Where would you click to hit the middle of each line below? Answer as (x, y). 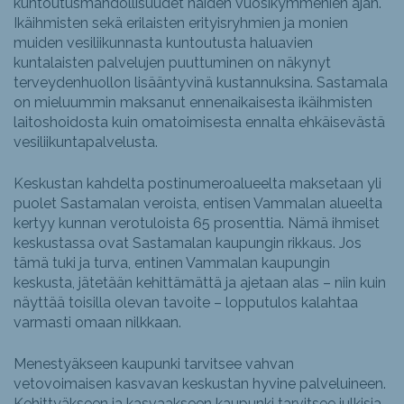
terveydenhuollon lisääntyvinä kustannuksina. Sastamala (201, 83)
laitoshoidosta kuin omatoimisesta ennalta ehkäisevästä (199, 123)
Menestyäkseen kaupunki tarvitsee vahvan (154, 364)
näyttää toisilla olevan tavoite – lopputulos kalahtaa (186, 303)
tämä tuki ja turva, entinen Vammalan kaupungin (172, 263)
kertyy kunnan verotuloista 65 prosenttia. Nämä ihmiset (197, 224)
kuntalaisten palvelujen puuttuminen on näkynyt (172, 63)
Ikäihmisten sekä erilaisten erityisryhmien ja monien (181, 23)
